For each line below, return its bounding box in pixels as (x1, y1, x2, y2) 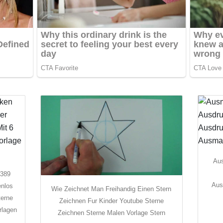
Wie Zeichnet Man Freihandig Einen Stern (51, 185, 172, 193)
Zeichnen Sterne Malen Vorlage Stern (57, 209, 165, 217)
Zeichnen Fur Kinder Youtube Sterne (59, 197, 164, 205)
